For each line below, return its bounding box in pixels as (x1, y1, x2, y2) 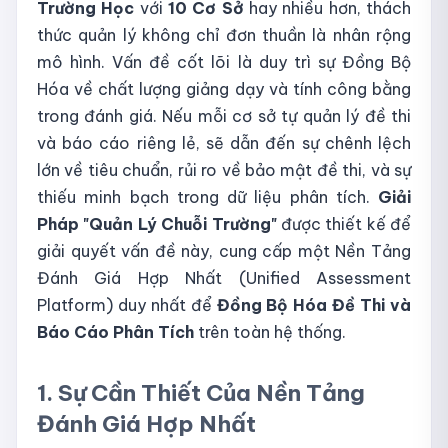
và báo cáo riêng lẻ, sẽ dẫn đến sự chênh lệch (37, 133, 411, 154)
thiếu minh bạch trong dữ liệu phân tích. (37, 187, 378, 208)
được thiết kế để (276, 214, 411, 235)
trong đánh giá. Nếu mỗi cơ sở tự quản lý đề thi (37, 106, 411, 127)
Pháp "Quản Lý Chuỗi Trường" (37, 214, 277, 235)
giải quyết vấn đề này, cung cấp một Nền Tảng (37, 241, 411, 262)
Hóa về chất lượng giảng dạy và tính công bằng (37, 79, 411, 100)
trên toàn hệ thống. (194, 322, 346, 343)
